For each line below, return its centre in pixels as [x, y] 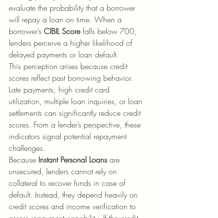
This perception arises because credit [69, 66]
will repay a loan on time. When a [66, 19]
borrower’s [26, 31]
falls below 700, [110, 31]
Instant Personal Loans [73, 160]
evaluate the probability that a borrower [73, 8]
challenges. [27, 148]
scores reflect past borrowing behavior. [72, 78]
